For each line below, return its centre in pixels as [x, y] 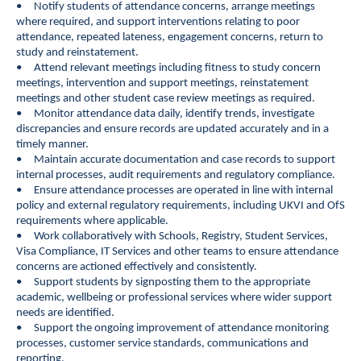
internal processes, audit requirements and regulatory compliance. [176, 175]
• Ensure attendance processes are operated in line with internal [174, 191]
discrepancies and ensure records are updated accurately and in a [172, 129]
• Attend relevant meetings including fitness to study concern [168, 68]
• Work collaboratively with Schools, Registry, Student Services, [172, 237]
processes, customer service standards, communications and [162, 344]
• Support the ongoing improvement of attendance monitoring [172, 328]
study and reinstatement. [77, 53]
